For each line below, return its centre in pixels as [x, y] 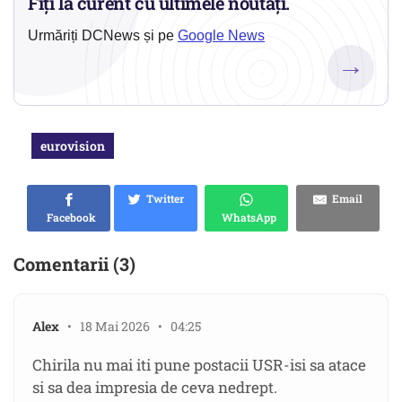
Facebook [69, 218]
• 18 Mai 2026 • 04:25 [130, 327]
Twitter [162, 199]
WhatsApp [246, 218]
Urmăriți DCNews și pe [103, 36]
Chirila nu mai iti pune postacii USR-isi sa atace [199, 365]
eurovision [73, 146]
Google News [221, 36]
